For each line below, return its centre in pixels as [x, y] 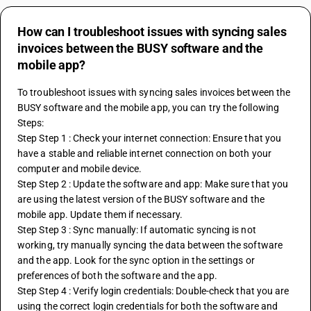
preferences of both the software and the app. [117, 276]
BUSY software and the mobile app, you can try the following [148, 108]
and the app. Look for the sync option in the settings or [136, 260]
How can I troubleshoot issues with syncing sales [152, 32]
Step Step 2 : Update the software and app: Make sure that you [153, 184]
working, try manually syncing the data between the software [150, 245]
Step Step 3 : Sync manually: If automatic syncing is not [137, 230]
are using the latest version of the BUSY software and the [141, 199]
